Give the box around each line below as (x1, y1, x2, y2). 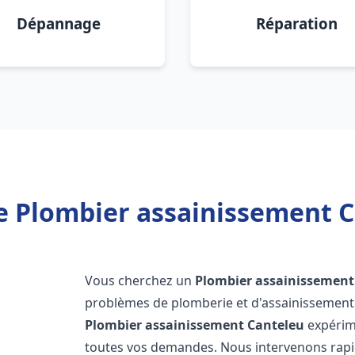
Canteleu (247, 316, 305, 334)
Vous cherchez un (85, 272, 196, 289)
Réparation (255, 13, 338, 33)
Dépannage (17, 13, 101, 33)
